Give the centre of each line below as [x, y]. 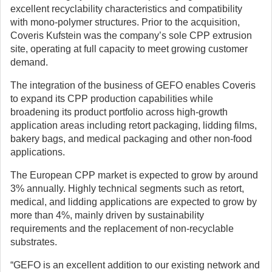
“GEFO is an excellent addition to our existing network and [135, 265]
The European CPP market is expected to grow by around [134, 175]
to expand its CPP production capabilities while [112, 99]
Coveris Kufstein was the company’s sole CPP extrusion [131, 36]
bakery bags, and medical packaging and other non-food [131, 139]
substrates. [34, 242]
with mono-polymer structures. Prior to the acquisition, [125, 22]
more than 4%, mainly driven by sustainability [107, 215]
